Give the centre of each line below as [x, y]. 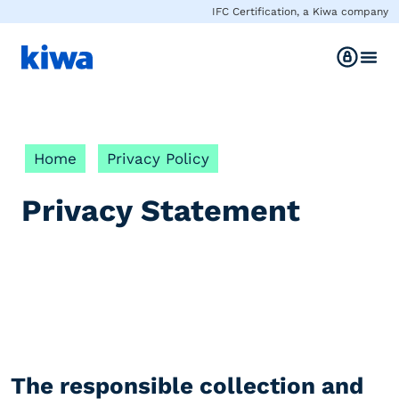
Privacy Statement [161, 210]
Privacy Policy [158, 159]
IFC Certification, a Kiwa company [300, 12]
